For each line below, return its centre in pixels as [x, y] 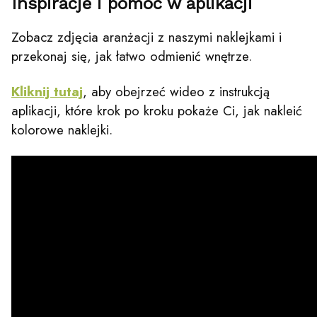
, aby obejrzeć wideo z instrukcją [176, 91]
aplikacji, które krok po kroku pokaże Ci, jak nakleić [157, 110]
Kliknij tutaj [47, 91]
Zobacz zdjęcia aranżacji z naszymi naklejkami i [146, 37]
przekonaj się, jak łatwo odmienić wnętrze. [132, 56]
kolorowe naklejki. [62, 129]
